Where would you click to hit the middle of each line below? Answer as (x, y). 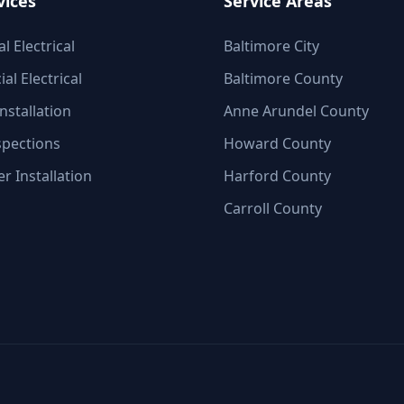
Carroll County (273, 208)
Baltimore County (283, 78)
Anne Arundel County (296, 111)
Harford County (277, 176)
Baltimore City (271, 46)
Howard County (277, 143)
